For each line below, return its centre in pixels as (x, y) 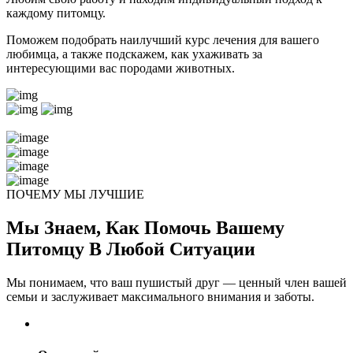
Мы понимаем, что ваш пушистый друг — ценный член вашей (176, 283)
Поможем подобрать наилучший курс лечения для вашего (163, 40)
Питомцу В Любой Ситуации (131, 249)
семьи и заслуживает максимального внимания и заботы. (160, 297)
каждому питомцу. (56, 13)
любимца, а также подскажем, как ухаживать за (134, 54)
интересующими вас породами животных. (121, 69)
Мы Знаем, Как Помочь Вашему (145, 228)
